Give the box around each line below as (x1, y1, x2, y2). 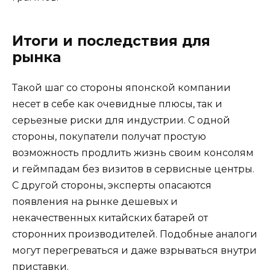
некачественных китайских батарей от (12, 212, 208, 224)
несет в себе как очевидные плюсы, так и (12, 98, 222, 110)
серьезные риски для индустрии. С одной (12, 115, 230, 127)
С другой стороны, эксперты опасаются (12, 180, 212, 192)
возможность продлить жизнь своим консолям (12, 147, 254, 159)
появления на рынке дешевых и (12, 196, 178, 208)
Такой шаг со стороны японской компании (12, 82, 231, 94)
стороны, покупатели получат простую (12, 131, 206, 143)
